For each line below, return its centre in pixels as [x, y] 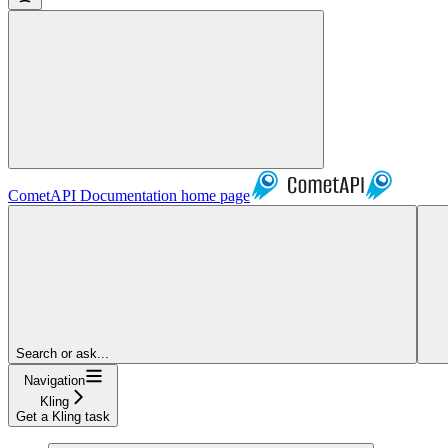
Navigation [54, 380]
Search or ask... [62, 353]
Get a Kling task [63, 416]
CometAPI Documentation [92, 195]
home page [213, 195]
